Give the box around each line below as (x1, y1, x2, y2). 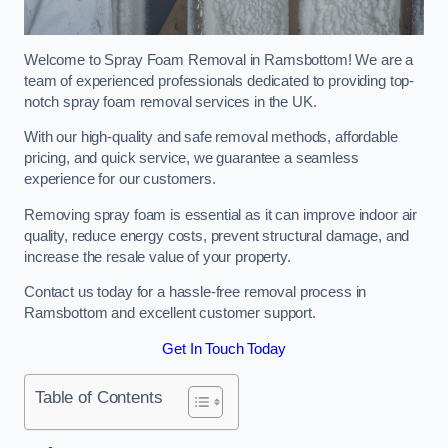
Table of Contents (35, 387, 163, 408)
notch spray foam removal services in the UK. (24, 93, 317, 110)
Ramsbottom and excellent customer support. (24, 305, 316, 322)
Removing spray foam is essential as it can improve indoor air (24, 206, 418, 223)
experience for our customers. (24, 171, 216, 188)
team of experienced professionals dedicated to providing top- (24, 72, 415, 89)
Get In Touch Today (162, 340, 286, 357)
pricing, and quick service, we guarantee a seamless (24, 150, 359, 167)
